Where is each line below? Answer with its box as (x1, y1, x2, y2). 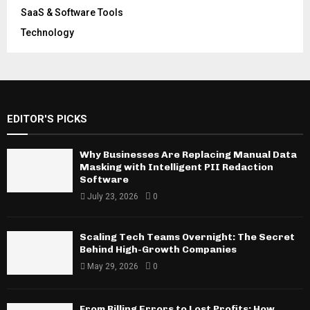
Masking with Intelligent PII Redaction (80, 161, 273, 173)
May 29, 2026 (87, 261, 138, 271)
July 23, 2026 (87, 191, 138, 201)
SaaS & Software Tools (21, 6, 123, 18)
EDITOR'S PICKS (7, 112, 87, 125)
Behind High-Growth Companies (80, 243, 237, 255)
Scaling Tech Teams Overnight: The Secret (80, 230, 295, 243)
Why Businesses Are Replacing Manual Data (80, 148, 297, 161)
